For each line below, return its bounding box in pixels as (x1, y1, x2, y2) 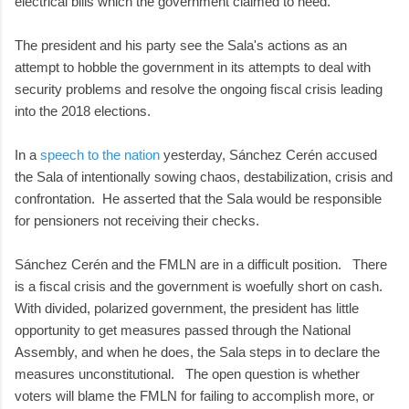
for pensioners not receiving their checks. (15, 212, 259, 228)
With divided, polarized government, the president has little (15, 299, 359, 316)
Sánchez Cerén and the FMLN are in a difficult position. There (15, 256, 387, 272)
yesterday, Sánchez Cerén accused (160, 146, 377, 163)
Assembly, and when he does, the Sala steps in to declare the (15, 343, 380, 360)
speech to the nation (40, 146, 160, 163)
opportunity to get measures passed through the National (15, 321, 351, 338)
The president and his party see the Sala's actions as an (15, 37, 347, 53)
